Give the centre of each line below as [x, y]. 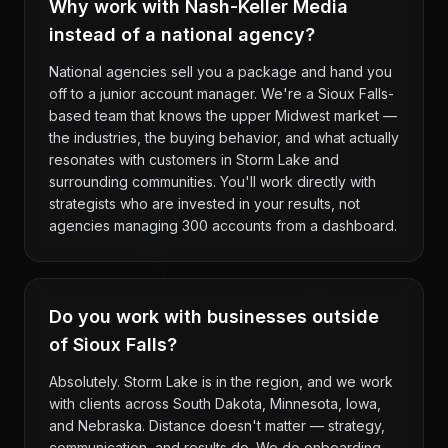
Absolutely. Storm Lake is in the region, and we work [221, 381]
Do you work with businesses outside [214, 316]
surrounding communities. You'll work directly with [212, 181]
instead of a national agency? [182, 34]
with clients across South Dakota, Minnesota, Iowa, [215, 403]
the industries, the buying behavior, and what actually [224, 137]
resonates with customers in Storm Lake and [194, 159]
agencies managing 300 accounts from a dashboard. [223, 225]
